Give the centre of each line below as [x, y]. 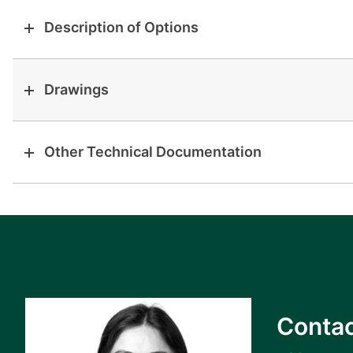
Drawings [76, 89]
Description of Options [121, 27]
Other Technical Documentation [153, 152]
